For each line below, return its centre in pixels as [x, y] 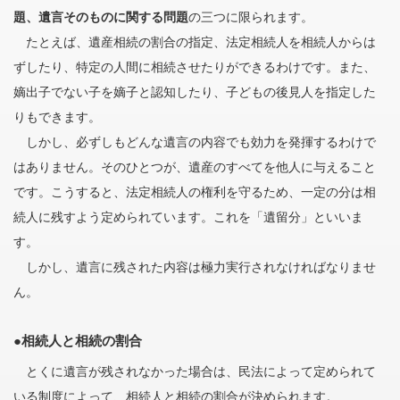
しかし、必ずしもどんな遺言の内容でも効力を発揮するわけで [195, 142]
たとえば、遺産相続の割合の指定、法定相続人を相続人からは [195, 42]
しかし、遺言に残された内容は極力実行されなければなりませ [195, 267]
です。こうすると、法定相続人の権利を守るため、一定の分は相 [195, 192]
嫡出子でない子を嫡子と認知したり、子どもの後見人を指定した [195, 92]
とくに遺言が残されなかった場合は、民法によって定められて [195, 371]
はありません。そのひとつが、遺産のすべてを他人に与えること [195, 167]
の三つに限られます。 [251, 17]
